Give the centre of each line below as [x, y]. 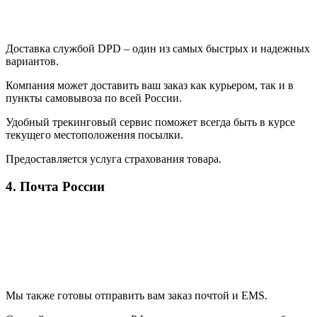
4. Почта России [55, 186]
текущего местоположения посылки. [94, 134]
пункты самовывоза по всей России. [94, 98]
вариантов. [32, 61]
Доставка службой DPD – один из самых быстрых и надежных [158, 48]
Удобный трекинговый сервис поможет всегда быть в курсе [150, 122]
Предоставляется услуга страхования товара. [114, 158]
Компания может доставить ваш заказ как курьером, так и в [150, 85]
